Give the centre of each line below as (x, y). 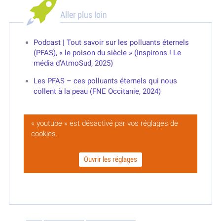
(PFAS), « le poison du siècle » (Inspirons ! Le (107, 53)
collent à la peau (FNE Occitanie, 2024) (97, 91)
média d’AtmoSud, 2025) (73, 63)
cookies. (44, 133)
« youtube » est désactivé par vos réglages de (104, 123)
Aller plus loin (83, 14)
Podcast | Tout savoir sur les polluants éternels (111, 42)
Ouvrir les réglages (110, 159)
